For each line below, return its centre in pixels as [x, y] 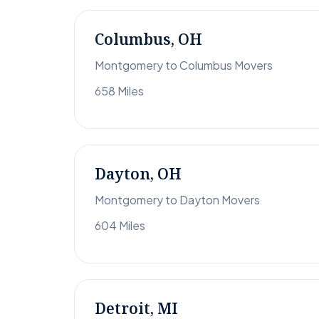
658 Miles [119, 91]
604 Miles [120, 226]
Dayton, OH [138, 174]
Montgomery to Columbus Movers [184, 66]
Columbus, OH [148, 40]
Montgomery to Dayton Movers [177, 200]
